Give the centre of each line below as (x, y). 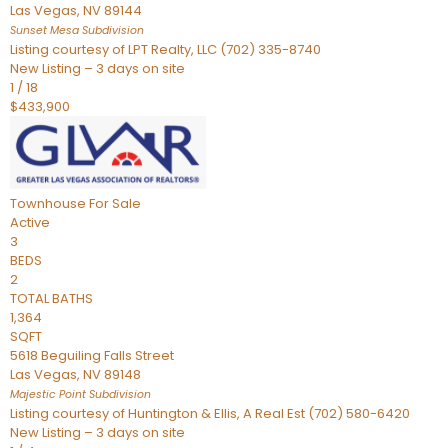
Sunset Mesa (44, 30)
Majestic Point (48, 394)
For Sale (115, 203)
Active (30, 222)
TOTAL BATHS (51, 298)
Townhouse (48, 203)
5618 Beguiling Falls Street (92, 355)
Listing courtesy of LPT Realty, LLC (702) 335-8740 (165, 49)
